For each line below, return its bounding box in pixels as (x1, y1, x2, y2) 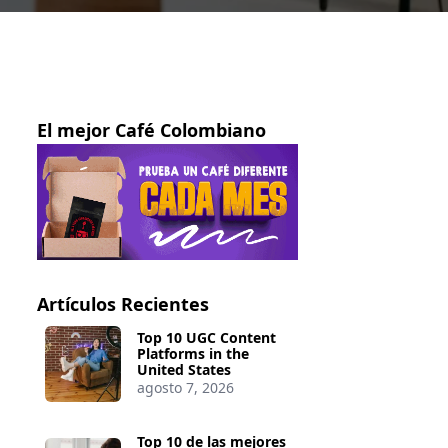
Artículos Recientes (36, 292, 209, 317)
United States (137, 360, 232, 380)
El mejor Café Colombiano (36, 118, 266, 142)
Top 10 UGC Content (137, 328, 277, 348)
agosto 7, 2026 (137, 378, 235, 398)
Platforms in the (137, 344, 250, 364)
